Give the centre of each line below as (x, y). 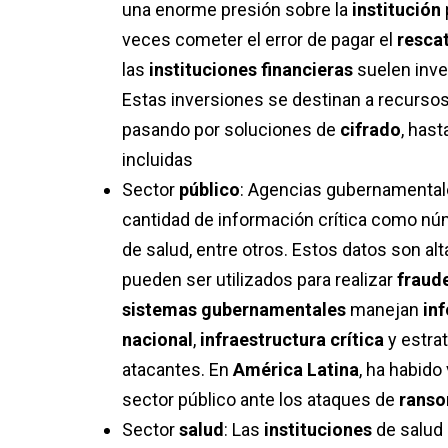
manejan (384, 310)
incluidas (157, 160)
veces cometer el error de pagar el (259, 40)
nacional (157, 340)
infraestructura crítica (292, 340)
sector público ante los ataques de (260, 400)
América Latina (296, 370)
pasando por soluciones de (231, 130)
